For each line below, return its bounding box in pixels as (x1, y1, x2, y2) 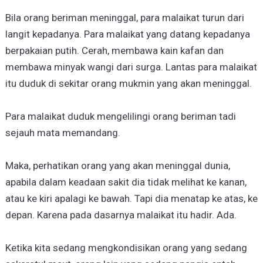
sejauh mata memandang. (5, 127, 120, 139)
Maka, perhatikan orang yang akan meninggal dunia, (5, 160, 230, 171)
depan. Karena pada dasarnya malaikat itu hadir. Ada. (5, 209, 237, 221)
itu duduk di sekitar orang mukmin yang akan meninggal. (5, 77, 252, 89)
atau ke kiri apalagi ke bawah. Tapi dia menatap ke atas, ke (5, 193, 258, 204)
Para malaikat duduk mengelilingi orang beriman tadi (5, 110, 236, 122)
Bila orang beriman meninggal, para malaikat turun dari (5, 12, 244, 23)
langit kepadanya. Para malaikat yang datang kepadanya (5, 28, 250, 40)
